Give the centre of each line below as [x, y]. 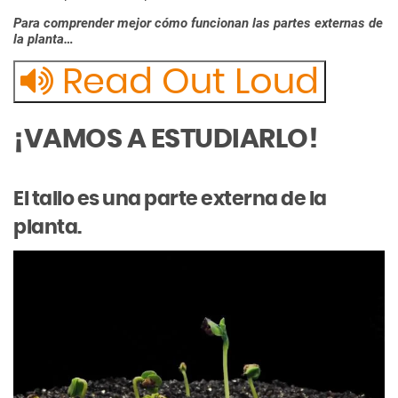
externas [340, 24]
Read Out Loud [186, 83]
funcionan [220, 24]
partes [292, 24]
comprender [79, 24]
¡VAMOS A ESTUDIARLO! [165, 140]
